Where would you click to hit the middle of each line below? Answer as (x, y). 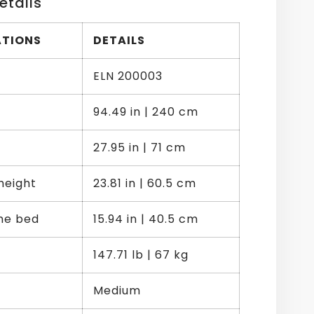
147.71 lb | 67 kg (141, 255)
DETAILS (119, 41)
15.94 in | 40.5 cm (146, 219)
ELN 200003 (128, 76)
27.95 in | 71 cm (139, 148)
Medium (117, 291)
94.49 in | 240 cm (146, 112)
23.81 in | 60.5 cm (145, 184)
